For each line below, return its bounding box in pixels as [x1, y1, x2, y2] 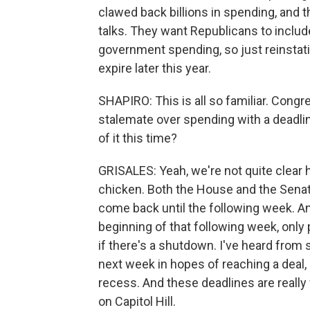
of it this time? [98, 131, 177, 145]
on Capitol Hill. [98, 294, 176, 309]
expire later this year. [98, 61, 211, 75]
